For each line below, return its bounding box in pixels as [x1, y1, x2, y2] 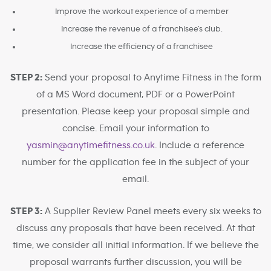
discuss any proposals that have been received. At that [16, 223, 255, 233]
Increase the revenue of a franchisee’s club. [60, 25, 223, 33]
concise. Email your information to [62, 123, 209, 133]
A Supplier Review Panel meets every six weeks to [42, 206, 261, 216]
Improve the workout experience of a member [54, 7, 229, 16]
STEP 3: [10, 206, 42, 216]
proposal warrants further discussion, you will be [29, 257, 242, 267]
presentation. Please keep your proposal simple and [21, 106, 250, 116]
